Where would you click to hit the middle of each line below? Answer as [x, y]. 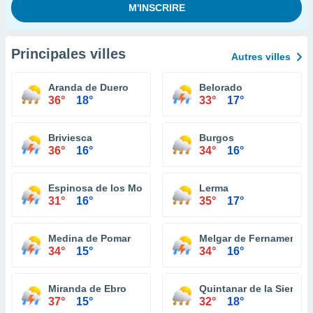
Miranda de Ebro [87, 289]
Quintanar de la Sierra [251, 289]
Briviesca [70, 138]
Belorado [221, 87]
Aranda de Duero [88, 87]
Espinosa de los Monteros [111, 188]
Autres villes [261, 57]
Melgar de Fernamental [254, 238]
